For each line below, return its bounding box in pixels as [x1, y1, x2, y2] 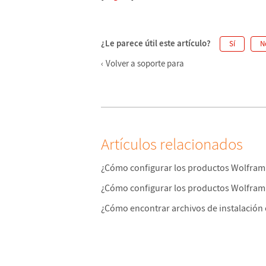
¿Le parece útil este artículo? [101, 37, 211, 49]
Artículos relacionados [101, 134, 243, 154]
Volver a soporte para [106, 58, 184, 69]
